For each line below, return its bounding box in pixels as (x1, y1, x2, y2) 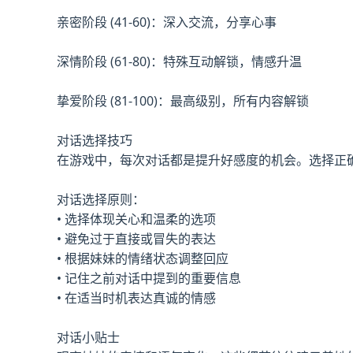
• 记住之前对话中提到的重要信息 (57, 269, 241, 287)
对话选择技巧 (57, 132, 132, 149)
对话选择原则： (57, 191, 145, 208)
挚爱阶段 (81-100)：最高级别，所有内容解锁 (57, 92, 309, 110)
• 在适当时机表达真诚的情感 (57, 289, 216, 307)
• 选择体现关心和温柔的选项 (57, 210, 216, 228)
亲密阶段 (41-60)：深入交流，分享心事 (57, 13, 277, 31)
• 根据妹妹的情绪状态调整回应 (57, 250, 229, 267)
